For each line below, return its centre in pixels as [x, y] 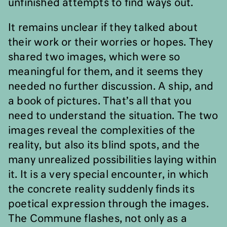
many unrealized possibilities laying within [112, 160]
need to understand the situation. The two [113, 116]
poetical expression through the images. [108, 204]
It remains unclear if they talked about [103, 28]
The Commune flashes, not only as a [98, 219]
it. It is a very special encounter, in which [108, 175]
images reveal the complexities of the [102, 131]
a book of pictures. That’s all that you [100, 101]
